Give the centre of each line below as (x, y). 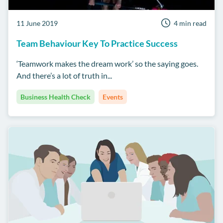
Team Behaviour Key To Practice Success (97, 44)
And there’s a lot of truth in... (64, 76)
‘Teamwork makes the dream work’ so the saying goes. (107, 64)
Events (113, 97)
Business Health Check (56, 97)
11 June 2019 (37, 23)
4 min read (190, 23)
